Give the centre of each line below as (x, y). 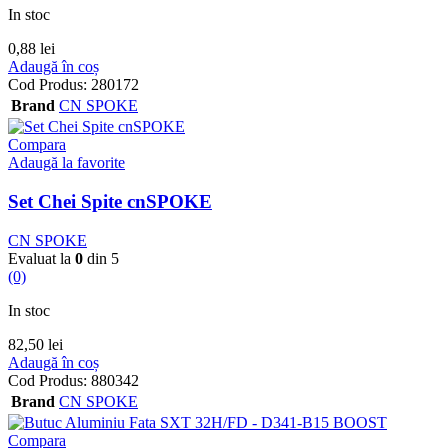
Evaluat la (41, 258)
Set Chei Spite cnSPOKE (110, 202)
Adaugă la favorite (66, 163)
